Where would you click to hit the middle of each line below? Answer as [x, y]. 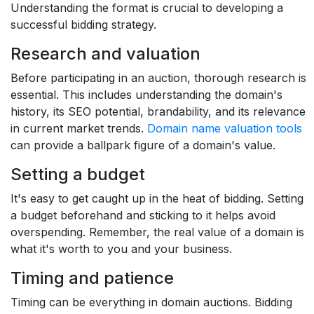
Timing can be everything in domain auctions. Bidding [151, 302]
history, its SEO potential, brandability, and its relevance [158, 111]
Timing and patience [92, 278]
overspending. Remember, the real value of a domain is [157, 232]
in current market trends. [79, 128]
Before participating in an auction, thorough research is [158, 78]
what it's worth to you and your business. [121, 249]
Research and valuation [105, 54]
